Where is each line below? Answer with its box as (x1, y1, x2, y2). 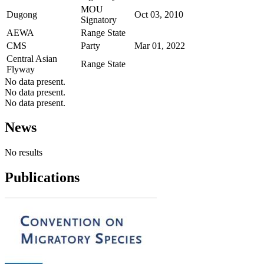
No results (5, 147, 42, 158)
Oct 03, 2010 (134, 9, 183, 19)
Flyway (6, 64, 35, 74)
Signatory (81, 14, 117, 25)
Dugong (6, 9, 37, 19)
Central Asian (6, 53, 57, 64)
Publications (5, 170, 80, 186)
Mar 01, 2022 (134, 40, 185, 51)
